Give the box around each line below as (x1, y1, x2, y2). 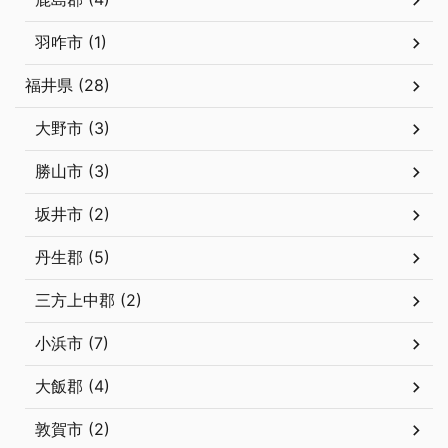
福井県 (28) (25, 75, 110, 96)
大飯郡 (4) (35, 376, 110, 397)
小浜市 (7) (35, 333, 109, 354)
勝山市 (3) (35, 161, 110, 182)
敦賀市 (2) (35, 419, 110, 440)
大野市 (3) (35, 118, 110, 139)
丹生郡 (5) (35, 247, 110, 268)
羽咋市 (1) (35, 32, 107, 53)
